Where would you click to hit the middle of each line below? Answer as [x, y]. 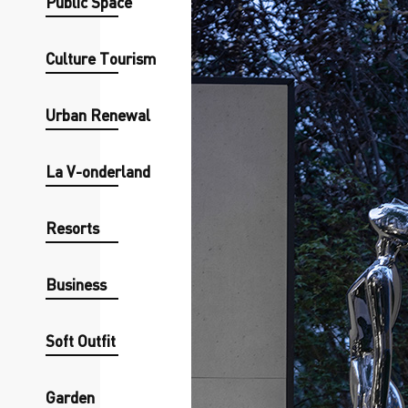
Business [76, 284]
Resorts [72, 228]
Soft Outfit [81, 341]
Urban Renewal [98, 115]
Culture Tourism [101, 58]
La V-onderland [98, 171]
